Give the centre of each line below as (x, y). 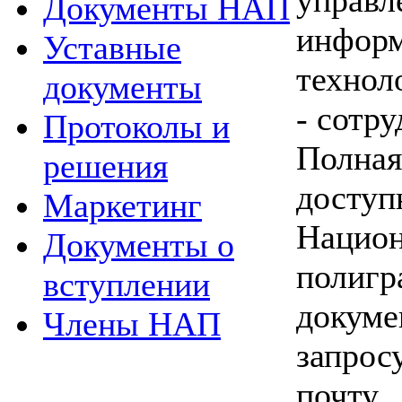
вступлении (127, 284)
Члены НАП (132, 324)
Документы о (139, 245)
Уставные (112, 48)
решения (105, 166)
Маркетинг (122, 205)
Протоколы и (136, 127)
